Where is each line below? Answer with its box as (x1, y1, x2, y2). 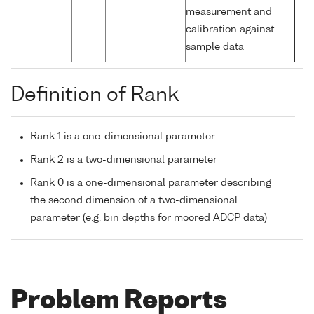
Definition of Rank (11, 86, 179, 106)
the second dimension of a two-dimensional (30, 196, 238, 206)
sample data (186, 42, 244, 53)
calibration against (186, 25, 274, 35)
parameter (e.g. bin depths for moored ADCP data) (30, 213, 267, 224)
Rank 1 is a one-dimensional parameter (30, 132, 215, 142)
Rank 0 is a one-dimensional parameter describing (30, 178, 271, 189)
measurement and (186, 7, 272, 18)
